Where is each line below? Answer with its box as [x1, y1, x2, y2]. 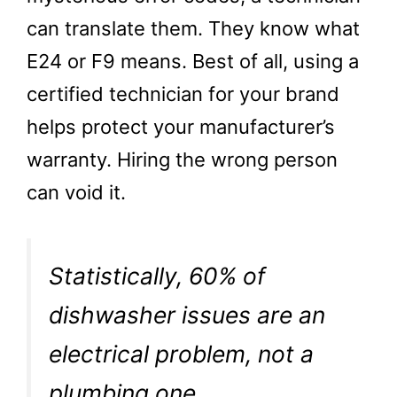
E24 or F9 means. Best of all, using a [27, 50, 359, 74]
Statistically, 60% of [49, 261, 266, 291]
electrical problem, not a [49, 339, 314, 369]
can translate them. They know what [27, 17, 360, 41]
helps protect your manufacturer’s [27, 115, 335, 139]
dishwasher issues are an [49, 300, 325, 330]
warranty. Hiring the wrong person [27, 148, 338, 172]
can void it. [27, 181, 126, 205]
